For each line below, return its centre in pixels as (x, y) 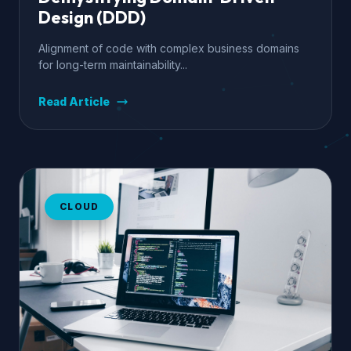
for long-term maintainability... (113, 65)
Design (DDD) (92, 17)
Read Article (74, 101)
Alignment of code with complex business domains (169, 48)
